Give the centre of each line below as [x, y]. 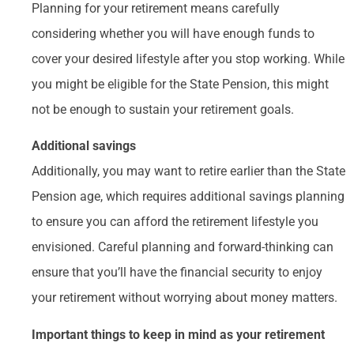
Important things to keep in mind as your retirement [178, 334]
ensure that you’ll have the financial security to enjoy [177, 273]
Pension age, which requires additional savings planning [188, 197]
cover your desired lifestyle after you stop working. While [188, 58]
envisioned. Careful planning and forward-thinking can [183, 247]
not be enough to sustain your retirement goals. [163, 109]
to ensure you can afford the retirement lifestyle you [175, 222]
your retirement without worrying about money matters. [185, 298]
